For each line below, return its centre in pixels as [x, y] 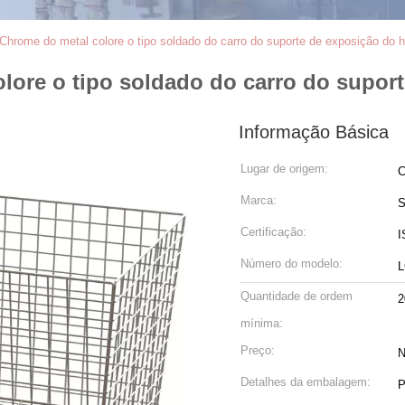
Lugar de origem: [284, 169]
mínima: [262, 323]
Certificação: [273, 232]
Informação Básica [314, 132]
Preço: [258, 350]
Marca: [259, 200]
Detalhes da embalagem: [306, 382]
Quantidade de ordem [297, 296]
